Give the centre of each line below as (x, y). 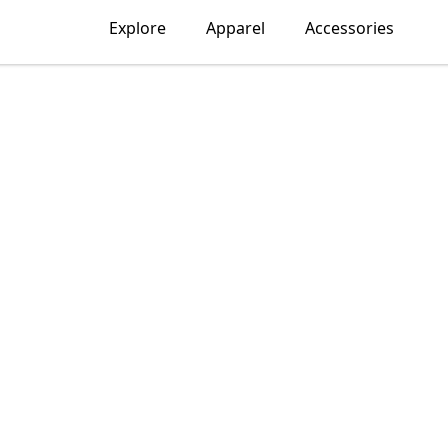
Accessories (349, 28)
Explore (137, 28)
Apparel (235, 28)
